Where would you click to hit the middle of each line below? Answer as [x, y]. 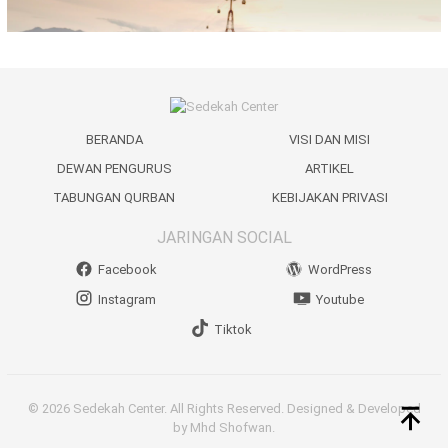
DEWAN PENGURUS [114, 169]
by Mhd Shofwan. [224, 428]
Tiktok [233, 329]
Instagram [127, 300]
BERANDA [114, 140]
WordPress [339, 270]
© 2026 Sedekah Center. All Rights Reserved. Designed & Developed [224, 409]
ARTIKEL [330, 169]
